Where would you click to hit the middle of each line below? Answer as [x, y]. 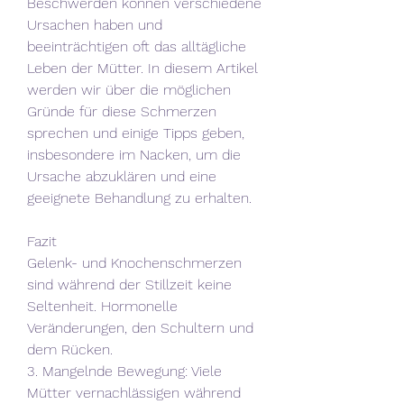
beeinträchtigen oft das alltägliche [137, 46]
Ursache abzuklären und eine [122, 176]
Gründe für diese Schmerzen [122, 111]
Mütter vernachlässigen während [134, 392]
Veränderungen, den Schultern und [140, 327]
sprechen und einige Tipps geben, [136, 133]
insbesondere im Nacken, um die [134, 154]
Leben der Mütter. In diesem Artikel [142, 68]
